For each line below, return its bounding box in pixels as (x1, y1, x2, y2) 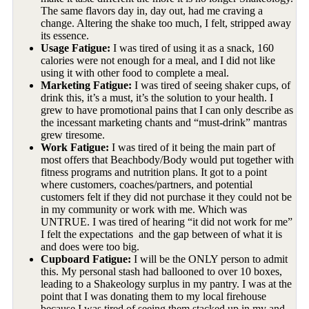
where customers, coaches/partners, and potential (41, 178, 253, 190)
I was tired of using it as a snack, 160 (110, 41, 275, 54)
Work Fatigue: (41, 141, 110, 153)
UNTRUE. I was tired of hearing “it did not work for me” (41, 215, 293, 228)
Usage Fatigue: (41, 41, 111, 54)
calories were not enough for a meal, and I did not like (41, 54, 276, 66)
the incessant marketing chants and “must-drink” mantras (41, 116, 288, 128)
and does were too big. (41, 240, 140, 252)
